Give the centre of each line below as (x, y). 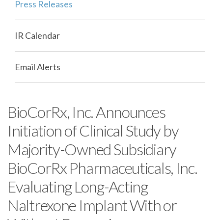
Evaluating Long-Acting (78, 187)
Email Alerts (38, 67)
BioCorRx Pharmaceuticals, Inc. (102, 168)
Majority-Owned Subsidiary (92, 149)
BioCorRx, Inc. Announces (86, 112)
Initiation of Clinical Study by (93, 131)
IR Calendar (37, 36)
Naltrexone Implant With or (92, 205)
